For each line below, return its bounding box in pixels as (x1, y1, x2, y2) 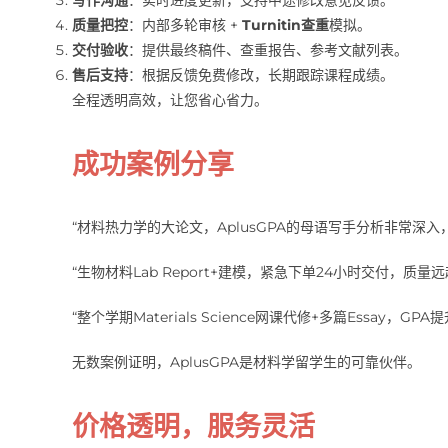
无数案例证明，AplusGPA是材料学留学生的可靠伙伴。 (71, 352, 421, 371)
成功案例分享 (71, 148, 234, 182)
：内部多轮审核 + (127, 15, 242, 34)
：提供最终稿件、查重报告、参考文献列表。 (127, 40, 408, 59)
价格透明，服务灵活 (71, 410, 315, 444)
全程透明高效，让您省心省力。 (71, 90, 268, 109)
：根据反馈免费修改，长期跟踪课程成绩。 (127, 65, 394, 84)
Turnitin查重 (241, 15, 329, 34)
